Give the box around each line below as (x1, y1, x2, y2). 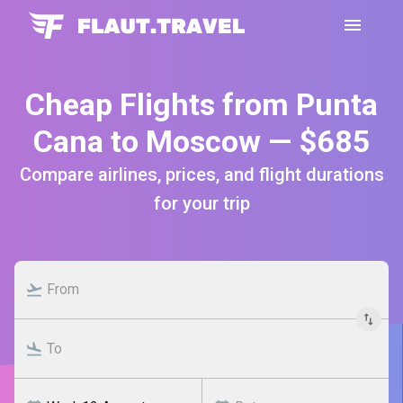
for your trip (153, 193, 250, 214)
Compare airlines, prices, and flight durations (19, 164, 384, 185)
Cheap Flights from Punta (25, 86, 378, 122)
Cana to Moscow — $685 (32, 123, 371, 159)
